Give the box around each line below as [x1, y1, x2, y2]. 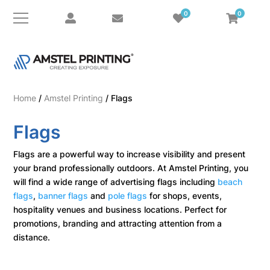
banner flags [38, 190, 89, 201]
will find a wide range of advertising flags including [13, 176, 218, 187]
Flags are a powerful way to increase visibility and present [13, 148, 246, 159]
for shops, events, [147, 190, 222, 201]
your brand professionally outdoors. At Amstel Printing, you [13, 162, 249, 173]
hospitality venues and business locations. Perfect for [13, 204, 227, 215]
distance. [13, 231, 51, 242]
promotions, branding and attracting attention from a [13, 218, 222, 228]
